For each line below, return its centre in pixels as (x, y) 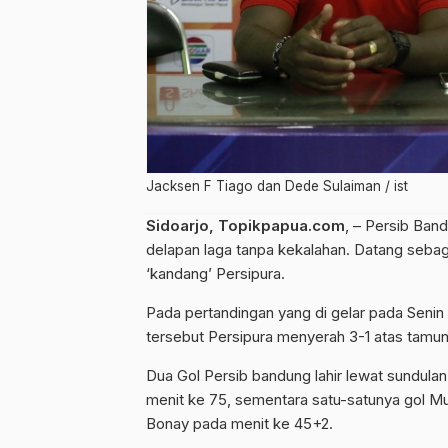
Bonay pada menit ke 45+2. (239, 424)
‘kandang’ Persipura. (215, 274)
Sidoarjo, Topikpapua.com (245, 226)
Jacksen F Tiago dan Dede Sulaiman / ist (277, 186)
